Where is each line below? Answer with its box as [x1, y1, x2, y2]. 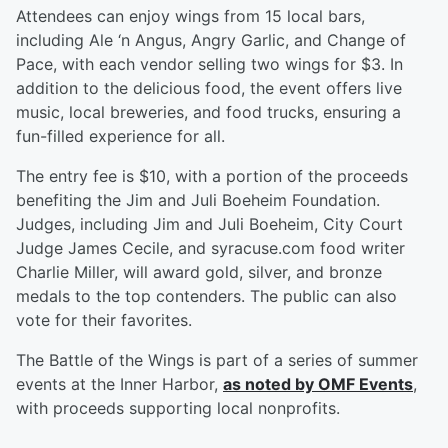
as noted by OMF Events [223, 374, 413, 395]
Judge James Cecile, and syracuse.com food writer [16, 238, 405, 259]
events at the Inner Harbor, [16, 374, 223, 395]
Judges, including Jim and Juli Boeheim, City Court [16, 214, 403, 235]
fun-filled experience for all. [16, 126, 225, 147]
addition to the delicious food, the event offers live [16, 78, 402, 99]
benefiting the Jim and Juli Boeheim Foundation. [16, 190, 380, 211]
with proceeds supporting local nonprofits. [16, 398, 340, 419]
